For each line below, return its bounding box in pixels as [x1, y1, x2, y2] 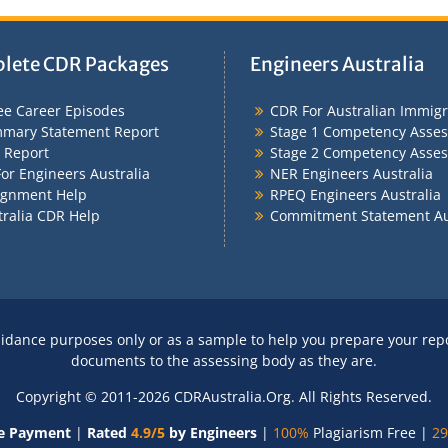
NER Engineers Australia [270, 163, 433, 183]
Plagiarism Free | [309, 423, 428, 443]
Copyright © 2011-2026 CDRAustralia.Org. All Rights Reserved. [16, 387, 432, 407]
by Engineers [165, 423, 257, 443]
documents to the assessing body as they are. [71, 351, 377, 371]
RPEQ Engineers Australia [270, 184, 441, 204]
